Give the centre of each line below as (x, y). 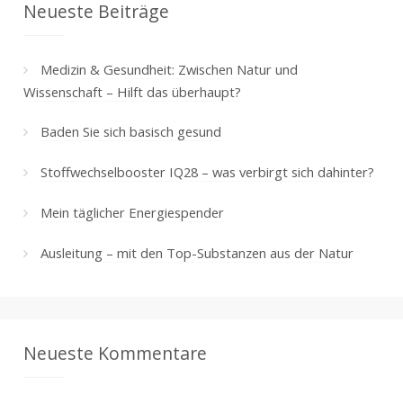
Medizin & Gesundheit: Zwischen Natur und (169, 69)
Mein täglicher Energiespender (132, 212)
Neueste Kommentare (115, 354)
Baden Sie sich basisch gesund (130, 131)
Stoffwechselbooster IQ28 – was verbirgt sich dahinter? (207, 171)
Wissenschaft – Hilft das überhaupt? (132, 91)
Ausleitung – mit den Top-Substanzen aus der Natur (197, 252)
